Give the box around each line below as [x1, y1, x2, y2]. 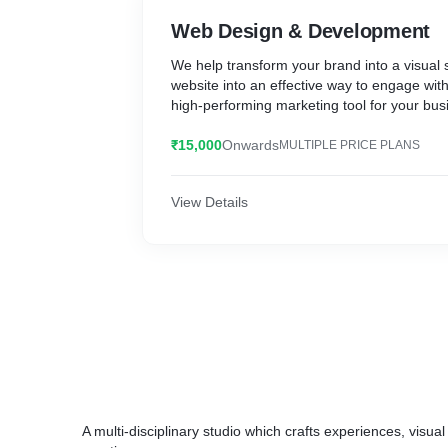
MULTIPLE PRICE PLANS [279, 138, 420, 152]
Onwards [222, 137, 279, 153]
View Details [171, 194, 248, 210]
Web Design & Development [171, 20, 430, 42]
